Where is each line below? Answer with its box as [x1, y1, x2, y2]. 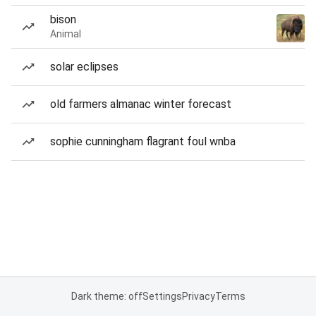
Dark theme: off [71, 291, 142, 302]
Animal [50, 28, 81, 39]
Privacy [181, 291, 215, 302]
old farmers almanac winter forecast [50, 97, 231, 111]
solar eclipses [50, 60, 119, 73]
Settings [142, 291, 182, 302]
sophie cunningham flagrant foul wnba [50, 135, 236, 148]
